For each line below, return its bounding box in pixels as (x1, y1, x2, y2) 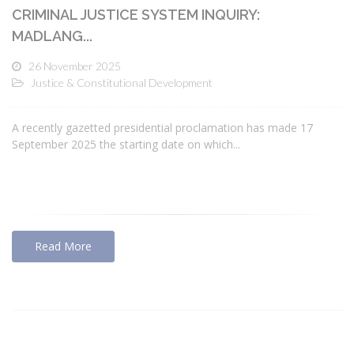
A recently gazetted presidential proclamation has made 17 (12, 119, 313, 135)
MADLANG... (12, 27, 92, 44)
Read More (35, 238, 92, 254)
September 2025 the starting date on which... (12, 136, 240, 152)
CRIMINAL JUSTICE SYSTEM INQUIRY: (12, 6, 260, 23)
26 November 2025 (28, 58, 121, 73)
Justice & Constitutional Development (31, 75, 213, 89)
